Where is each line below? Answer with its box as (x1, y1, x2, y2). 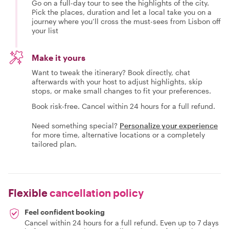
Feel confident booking (25, 207, 105, 216)
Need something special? (32, 121, 118, 130)
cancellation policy (48, 186, 144, 199)
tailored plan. (32, 139, 77, 148)
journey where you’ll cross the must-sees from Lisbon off (32, 16, 221, 26)
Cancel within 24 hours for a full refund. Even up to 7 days (25, 218, 219, 227)
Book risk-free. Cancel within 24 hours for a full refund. (32, 101, 215, 110)
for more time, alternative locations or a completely (32, 130, 205, 139)
